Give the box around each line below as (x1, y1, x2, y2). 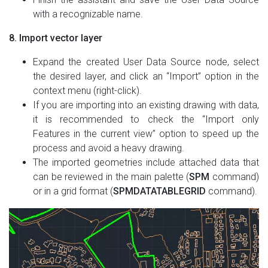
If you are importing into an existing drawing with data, (33, 99, 259, 111)
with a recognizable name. (33, 8, 143, 20)
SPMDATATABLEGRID (113, 185, 206, 197)
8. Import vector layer (9, 32, 102, 44)
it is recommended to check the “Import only (33, 113, 259, 125)
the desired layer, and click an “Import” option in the (33, 70, 259, 82)
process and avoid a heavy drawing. (33, 142, 184, 154)
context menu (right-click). (33, 84, 142, 96)
